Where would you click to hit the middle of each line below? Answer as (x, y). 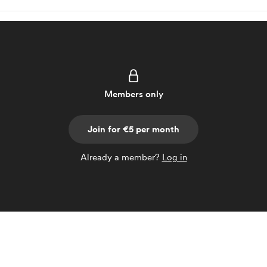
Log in (174, 157)
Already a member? (121, 157)
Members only (133, 94)
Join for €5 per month (133, 129)
